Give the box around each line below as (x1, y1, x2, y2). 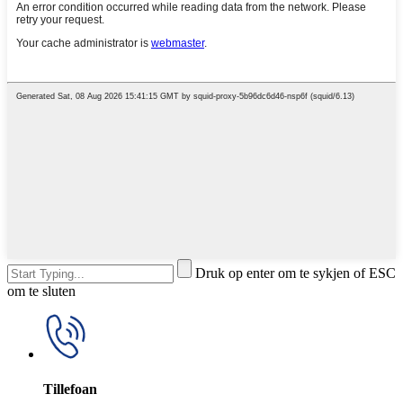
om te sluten (7, 283, 76, 300)
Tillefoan (43, 381, 97, 398)
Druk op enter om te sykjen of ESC (195, 265, 396, 282)
